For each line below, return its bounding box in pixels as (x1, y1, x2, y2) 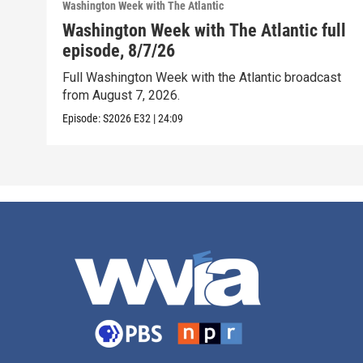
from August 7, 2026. (62, 88, 181, 104)
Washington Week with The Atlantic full (62, 20, 347, 41)
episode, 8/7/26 (62, 41, 176, 62)
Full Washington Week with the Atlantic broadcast (62, 70, 342, 86)
